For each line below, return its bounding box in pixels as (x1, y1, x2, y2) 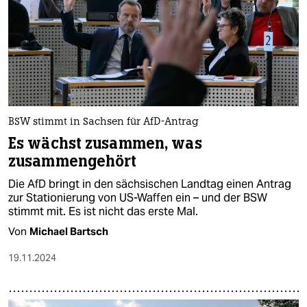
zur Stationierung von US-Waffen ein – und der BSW (8, 190, 267, 205)
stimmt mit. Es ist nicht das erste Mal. (8, 204, 198, 219)
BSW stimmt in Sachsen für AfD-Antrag (8, 116, 199, 127)
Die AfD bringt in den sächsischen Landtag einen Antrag (8, 176, 291, 191)
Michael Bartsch (29, 224, 108, 238)
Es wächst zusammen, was (8, 133, 202, 153)
